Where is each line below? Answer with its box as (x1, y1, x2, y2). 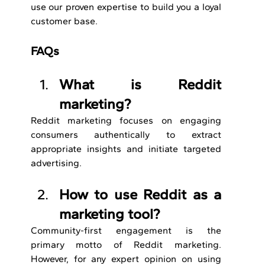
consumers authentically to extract (30, 129, 221, 141)
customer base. (30, 15, 98, 27)
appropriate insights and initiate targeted (30, 143, 221, 155)
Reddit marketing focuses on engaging (30, 115, 221, 127)
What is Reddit (59, 76, 221, 93)
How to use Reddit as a (59, 186, 221, 203)
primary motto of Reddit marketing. (30, 239, 221, 251)
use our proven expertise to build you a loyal (30, 1, 221, 13)
